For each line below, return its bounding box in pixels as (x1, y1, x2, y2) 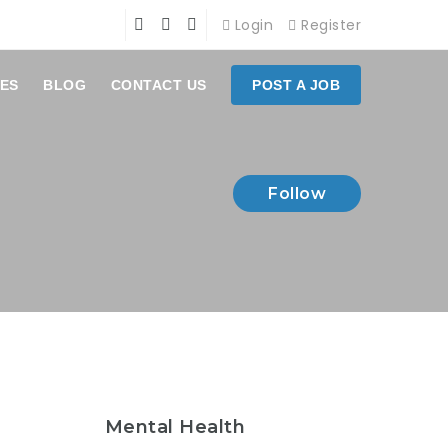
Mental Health (104, 416, 246, 438)
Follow (268, 184, 326, 203)
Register (296, 15, 361, 35)
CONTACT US (110, 77, 207, 93)
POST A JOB (252, 77, 340, 93)
